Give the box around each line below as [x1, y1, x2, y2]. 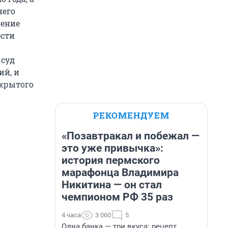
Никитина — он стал [62, 179, 162, 191]
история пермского [62, 154, 160, 166]
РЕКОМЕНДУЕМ [93, 109, 169, 121]
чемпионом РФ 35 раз [62, 191, 173, 203]
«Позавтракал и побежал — [62, 130, 199, 142]
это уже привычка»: [62, 142, 163, 154]
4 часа [62, 211, 81, 219]
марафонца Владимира [62, 166, 179, 179]
